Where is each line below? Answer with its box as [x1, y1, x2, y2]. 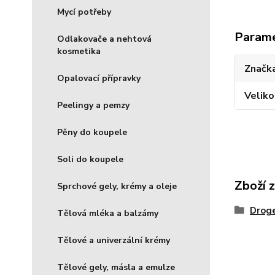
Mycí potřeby [57, 6, 111, 18]
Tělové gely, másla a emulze [57, 261, 175, 273]
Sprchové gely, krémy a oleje [57, 180, 177, 192]
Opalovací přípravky [57, 72, 141, 84]
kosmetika [57, 45, 101, 57]
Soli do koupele [57, 153, 123, 165]
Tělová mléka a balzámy [57, 207, 158, 219]
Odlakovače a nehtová [57, 33, 152, 45]
